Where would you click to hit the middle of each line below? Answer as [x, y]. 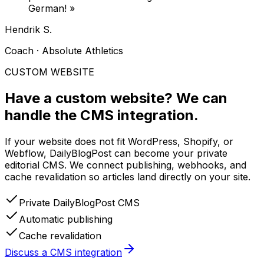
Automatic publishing [66, 220]
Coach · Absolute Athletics [64, 51]
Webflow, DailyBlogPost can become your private [116, 154]
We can [202, 98]
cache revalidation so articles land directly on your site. [128, 177]
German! [47, 9]
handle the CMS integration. [102, 115]
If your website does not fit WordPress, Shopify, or [119, 142]
